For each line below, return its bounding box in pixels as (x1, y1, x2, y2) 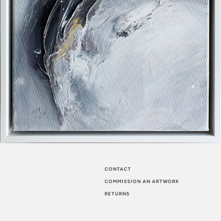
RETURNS (105, 191, 130, 197)
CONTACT (105, 166, 131, 172)
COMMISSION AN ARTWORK (105, 179, 179, 184)
